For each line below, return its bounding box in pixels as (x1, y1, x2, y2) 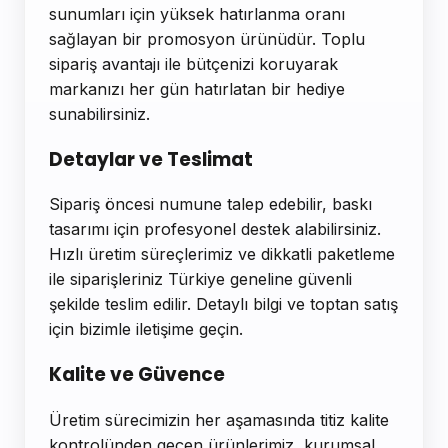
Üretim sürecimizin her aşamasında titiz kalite (49, 410, 389, 431)
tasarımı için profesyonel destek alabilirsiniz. (49, 219, 381, 240)
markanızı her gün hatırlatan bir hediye (49, 78, 345, 99)
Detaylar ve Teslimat (49, 145, 253, 173)
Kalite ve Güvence (49, 361, 225, 389)
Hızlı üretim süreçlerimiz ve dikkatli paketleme (49, 244, 395, 265)
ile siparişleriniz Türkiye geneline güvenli (49, 269, 352, 290)
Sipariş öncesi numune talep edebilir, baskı (49, 194, 372, 215)
